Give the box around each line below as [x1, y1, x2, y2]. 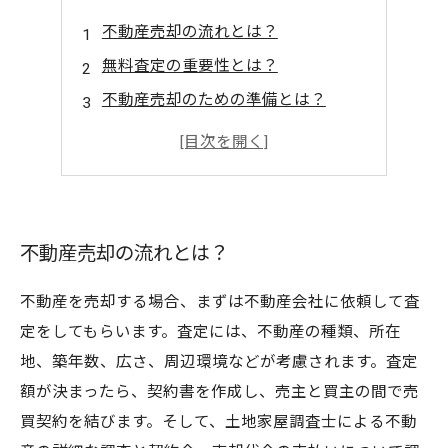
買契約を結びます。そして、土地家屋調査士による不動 [20, 413, 417, 431]
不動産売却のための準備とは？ [101, 91, 326, 109]
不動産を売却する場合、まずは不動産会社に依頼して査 [20, 293, 420, 311]
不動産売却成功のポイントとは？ [101, 159, 342, 177]
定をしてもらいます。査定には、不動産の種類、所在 [20, 323, 401, 341]
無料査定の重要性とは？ [101, 57, 278, 75]
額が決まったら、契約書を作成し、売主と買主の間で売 [20, 383, 419, 401]
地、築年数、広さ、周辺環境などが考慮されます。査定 [20, 353, 418, 371]
